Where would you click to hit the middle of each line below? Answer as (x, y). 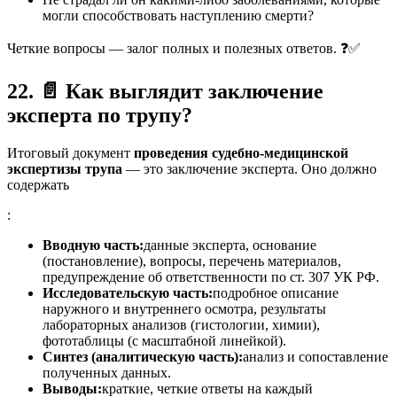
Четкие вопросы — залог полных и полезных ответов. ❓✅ (184, 48)
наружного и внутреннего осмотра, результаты (184, 308)
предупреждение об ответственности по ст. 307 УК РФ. (211, 276)
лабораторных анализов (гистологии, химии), (181, 324)
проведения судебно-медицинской (241, 152)
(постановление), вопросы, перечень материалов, (192, 261)
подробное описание (276, 292)
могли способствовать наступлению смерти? (178, 15)
